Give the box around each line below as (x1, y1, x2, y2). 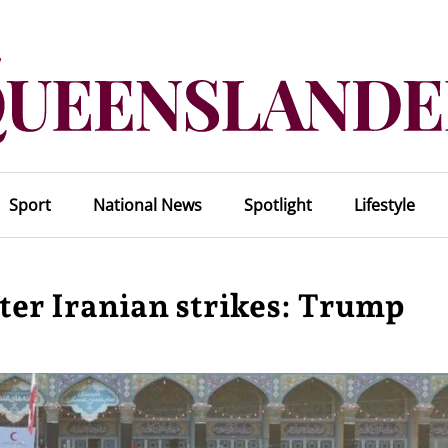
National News (92, 194, 202, 216)
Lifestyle (353, 194, 415, 216)
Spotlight (243, 194, 312, 216)
